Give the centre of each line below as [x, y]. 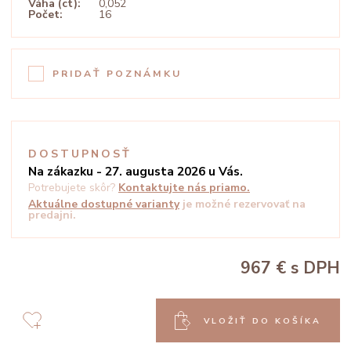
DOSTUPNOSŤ [80, 154]
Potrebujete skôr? [72, 188]
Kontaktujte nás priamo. [184, 188]
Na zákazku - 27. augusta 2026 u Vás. [136, 171]
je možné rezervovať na [244, 204]
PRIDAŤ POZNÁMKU [118, 74]
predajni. [52, 215]
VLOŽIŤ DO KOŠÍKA [262, 320]
